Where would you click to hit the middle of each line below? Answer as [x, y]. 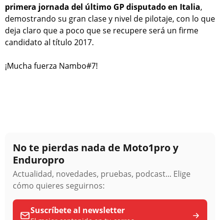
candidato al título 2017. [49, 42]
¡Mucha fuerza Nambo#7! [51, 66]
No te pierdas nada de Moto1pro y [96, 147]
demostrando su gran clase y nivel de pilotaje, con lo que [110, 18]
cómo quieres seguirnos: [59, 185]
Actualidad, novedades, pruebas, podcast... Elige [102, 174]
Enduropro [39, 160]
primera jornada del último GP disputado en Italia [103, 7]
